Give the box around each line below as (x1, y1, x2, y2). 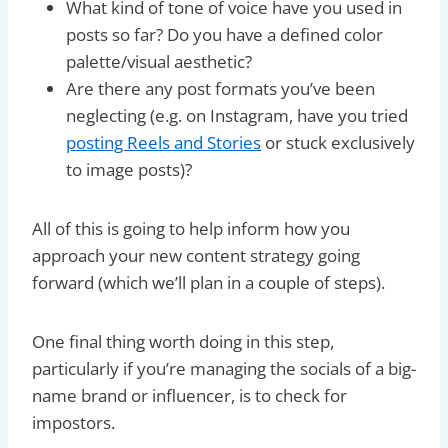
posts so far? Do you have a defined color (66, 22, 383, 46)
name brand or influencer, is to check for (32, 383, 347, 407)
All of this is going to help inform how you (32, 216, 350, 240)
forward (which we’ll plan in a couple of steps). (32, 270, 385, 294)
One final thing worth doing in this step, (32, 329, 334, 353)
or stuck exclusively (261, 130, 415, 154)
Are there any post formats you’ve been (66, 76, 375, 100)
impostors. (32, 410, 119, 434)
